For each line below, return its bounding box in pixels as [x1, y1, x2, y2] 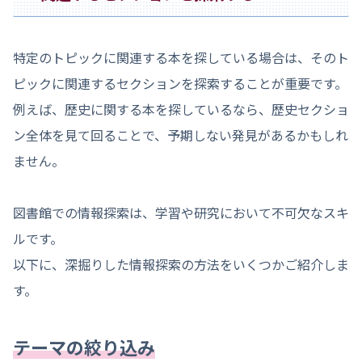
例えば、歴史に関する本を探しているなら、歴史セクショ [13, 99, 349, 120]
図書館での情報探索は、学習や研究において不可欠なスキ [13, 203, 349, 223]
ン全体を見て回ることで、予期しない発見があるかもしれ [13, 125, 348, 145]
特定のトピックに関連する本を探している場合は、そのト [13, 48, 349, 68]
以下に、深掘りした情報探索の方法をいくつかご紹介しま [13, 255, 349, 275]
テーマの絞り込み [13, 334, 155, 360]
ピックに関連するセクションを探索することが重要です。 [13, 74, 347, 94]
